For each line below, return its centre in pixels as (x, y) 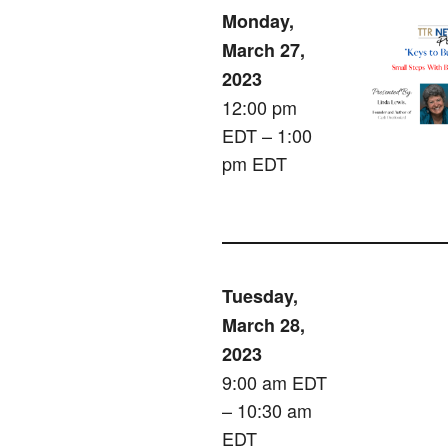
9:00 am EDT (274, 382)
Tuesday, (260, 296)
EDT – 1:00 (267, 135)
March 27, (263, 50)
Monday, (258, 21)
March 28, (263, 325)
